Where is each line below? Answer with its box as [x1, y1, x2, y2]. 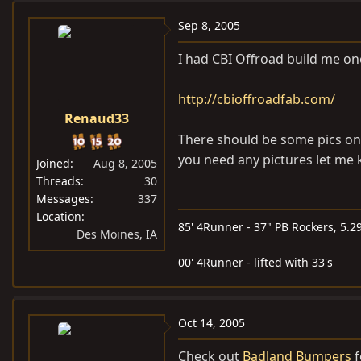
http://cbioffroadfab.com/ [178, 90, 335, 109]
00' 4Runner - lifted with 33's [178, 255, 333, 271]
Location [36, 209, 81, 225]
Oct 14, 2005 [178, 315, 245, 331]
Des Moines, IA [77, 226, 157, 243]
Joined [36, 156, 70, 172]
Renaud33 [64, 110, 129, 128]
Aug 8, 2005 [93, 156, 157, 172]
